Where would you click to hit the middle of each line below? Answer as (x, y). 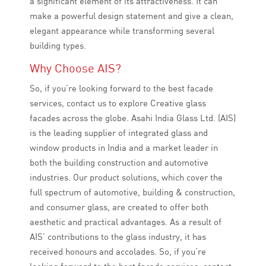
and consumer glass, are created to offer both (119, 207)
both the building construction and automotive (119, 163)
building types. (58, 46)
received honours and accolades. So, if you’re (118, 252)
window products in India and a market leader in (124, 148)
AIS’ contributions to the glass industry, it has (118, 237)
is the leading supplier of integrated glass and (119, 133)
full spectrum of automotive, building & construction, (132, 192)
